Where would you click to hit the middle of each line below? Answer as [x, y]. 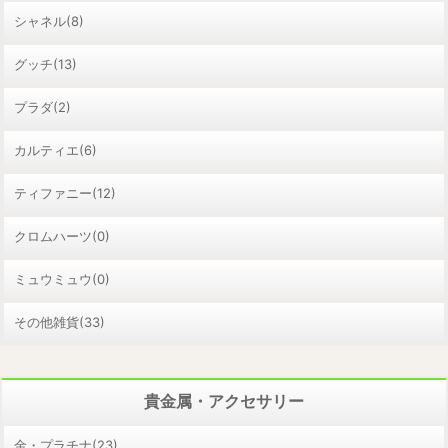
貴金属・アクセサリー [224, 401]
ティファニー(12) [65, 192]
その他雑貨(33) [59, 321]
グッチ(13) [45, 63]
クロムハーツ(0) [62, 235]
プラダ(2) [42, 106]
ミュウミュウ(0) [62, 278]
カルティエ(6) [55, 149]
